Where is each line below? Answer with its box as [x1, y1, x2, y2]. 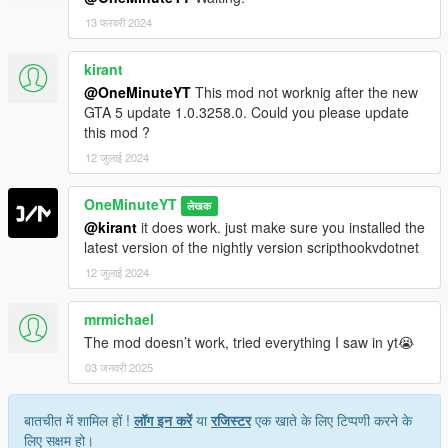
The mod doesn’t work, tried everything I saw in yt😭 [84, 331, 414, 352]
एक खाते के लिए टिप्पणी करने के [251, 409, 412, 430]
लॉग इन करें [134, 409, 192, 430]
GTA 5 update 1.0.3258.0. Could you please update [84, 101, 409, 122]
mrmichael [84, 308, 154, 329]
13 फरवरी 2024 [85, 13, 152, 30]
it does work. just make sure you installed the [137, 216, 425, 237]
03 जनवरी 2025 [85, 358, 153, 375]
